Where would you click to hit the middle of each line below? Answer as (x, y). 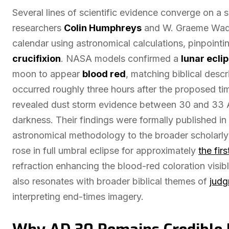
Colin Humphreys (103, 28)
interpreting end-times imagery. (78, 197)
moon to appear (47, 74)
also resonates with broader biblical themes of (111, 181)
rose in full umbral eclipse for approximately (105, 151)
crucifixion (37, 59)
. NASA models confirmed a (121, 59)
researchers (38, 28)
